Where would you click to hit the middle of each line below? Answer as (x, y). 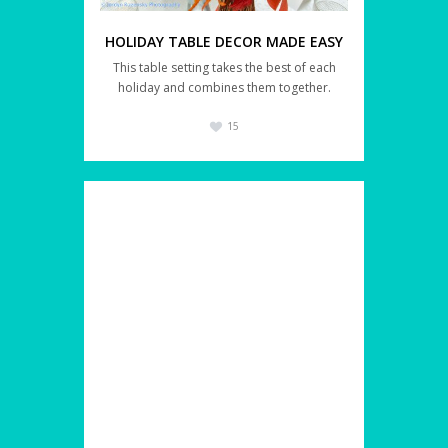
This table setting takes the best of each (224, 68)
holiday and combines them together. (224, 88)
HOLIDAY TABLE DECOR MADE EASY (224, 42)
